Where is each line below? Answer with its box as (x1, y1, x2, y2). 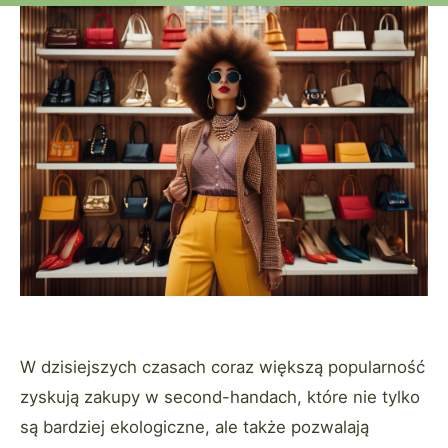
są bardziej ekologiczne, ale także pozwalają (20, 417, 369, 437)
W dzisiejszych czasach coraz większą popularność (20, 357, 425, 377)
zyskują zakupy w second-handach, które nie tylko (20, 387, 420, 407)
